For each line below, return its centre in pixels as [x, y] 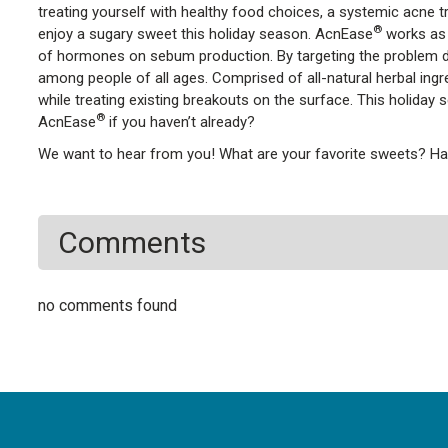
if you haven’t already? [179, 122]
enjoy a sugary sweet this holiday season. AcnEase [205, 34]
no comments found [107, 306]
